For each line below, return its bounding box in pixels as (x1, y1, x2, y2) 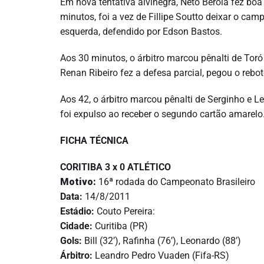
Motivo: (60, 176, 96, 187)
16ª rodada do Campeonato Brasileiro (96, 176, 255, 187)
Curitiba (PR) (93, 220, 148, 232)
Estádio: (60, 206, 94, 217)
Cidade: (60, 220, 93, 232)
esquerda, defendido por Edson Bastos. (60, 26, 222, 37)
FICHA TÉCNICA (60, 135, 128, 146)
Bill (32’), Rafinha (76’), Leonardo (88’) (82, 235, 241, 246)
